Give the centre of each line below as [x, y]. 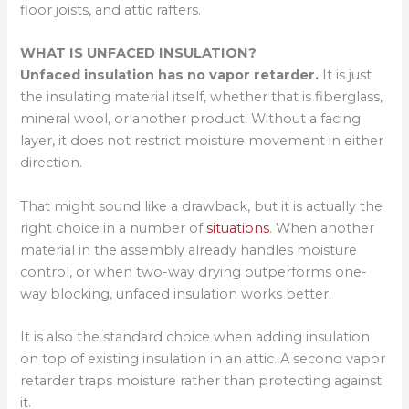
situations [238, 228]
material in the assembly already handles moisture [189, 250]
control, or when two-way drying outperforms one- [194, 272]
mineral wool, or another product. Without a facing [191, 119]
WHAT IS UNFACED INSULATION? [139, 53]
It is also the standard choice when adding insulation [195, 337]
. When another [322, 228]
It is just [346, 75]
